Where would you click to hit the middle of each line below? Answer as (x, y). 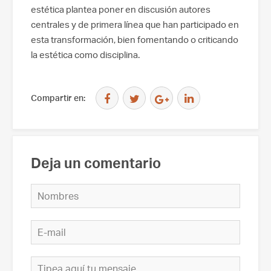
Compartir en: (59, 98)
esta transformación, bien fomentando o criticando (135, 39)
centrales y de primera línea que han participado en (135, 24)
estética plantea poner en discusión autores (121, 9)
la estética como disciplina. (85, 54)
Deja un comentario (96, 163)
